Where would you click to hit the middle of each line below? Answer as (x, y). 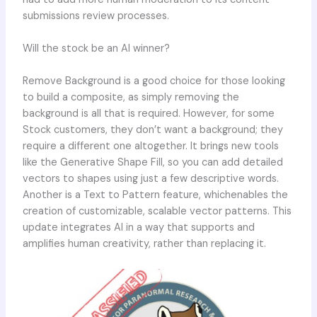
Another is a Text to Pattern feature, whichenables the (155, 195)
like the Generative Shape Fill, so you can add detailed (152, 163)
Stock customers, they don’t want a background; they (152, 130)
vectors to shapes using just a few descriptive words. (150, 179)
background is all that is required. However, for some (148, 114)
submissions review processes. (96, 16)
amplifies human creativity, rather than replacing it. (144, 244)
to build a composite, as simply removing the (131, 98)
